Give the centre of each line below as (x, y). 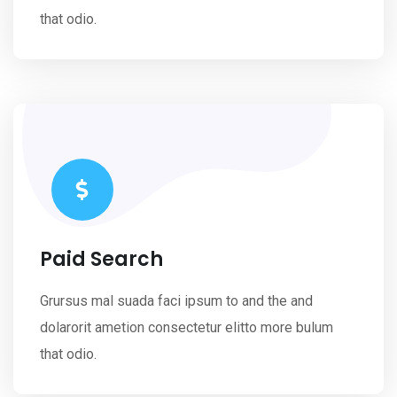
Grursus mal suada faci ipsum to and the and (176, 300)
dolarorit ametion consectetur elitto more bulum (187, 327)
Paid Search (101, 259)
